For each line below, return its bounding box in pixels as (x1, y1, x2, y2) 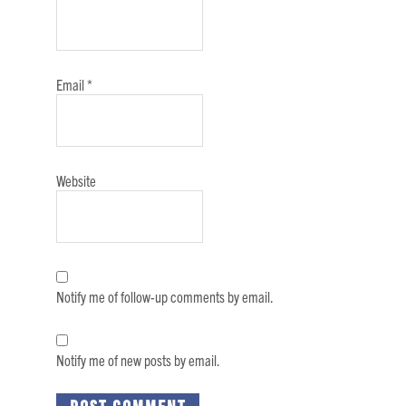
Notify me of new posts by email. (56, 351, 221, 370)
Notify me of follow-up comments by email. (56, 287, 275, 306)
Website (56, 171, 97, 190)
